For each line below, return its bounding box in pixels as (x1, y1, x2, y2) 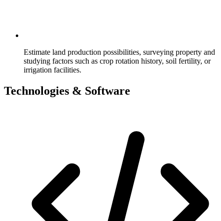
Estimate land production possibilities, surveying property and (24, 47, 215, 56)
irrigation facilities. (24, 65, 81, 74)
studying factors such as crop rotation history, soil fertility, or (24, 56, 211, 65)
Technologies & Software (4, 84, 130, 97)
